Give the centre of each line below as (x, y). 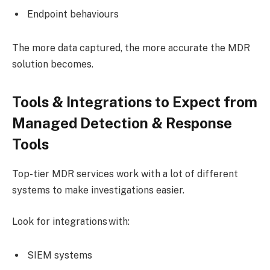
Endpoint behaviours (74, 14)
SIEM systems (61, 255)
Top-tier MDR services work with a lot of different (125, 174)
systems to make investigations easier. (99, 190)
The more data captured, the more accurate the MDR (131, 48)
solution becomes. (54, 64)
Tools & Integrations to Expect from (135, 102)
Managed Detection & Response (122, 123)
